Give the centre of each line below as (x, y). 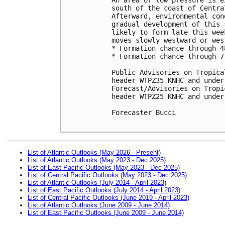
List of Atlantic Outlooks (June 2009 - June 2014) (99, 205)
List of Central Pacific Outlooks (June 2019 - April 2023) (108, 197)
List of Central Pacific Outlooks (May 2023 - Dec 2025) (107, 175)
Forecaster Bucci (144, 112)
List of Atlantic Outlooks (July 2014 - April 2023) (97, 182)
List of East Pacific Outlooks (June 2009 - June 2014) (106, 212)
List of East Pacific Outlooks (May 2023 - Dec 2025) (104, 167)
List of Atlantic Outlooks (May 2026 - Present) (94, 152)
